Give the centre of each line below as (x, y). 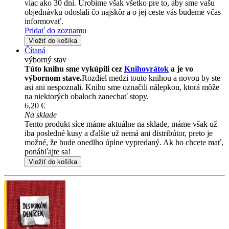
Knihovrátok (146, 69)
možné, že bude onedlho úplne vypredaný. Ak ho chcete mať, (124, 143)
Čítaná (35, 51)
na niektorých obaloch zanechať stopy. (87, 97)
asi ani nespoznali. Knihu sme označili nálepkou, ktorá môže (122, 87)
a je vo (181, 69)
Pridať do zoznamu (55, 31)
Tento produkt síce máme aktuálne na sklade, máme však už (121, 124)
